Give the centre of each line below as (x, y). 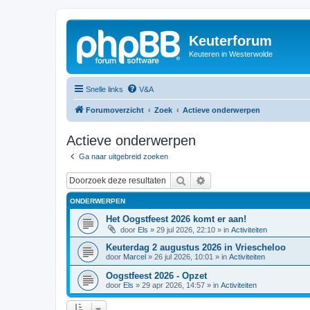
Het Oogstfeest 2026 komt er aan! (176, 219)
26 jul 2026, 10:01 (184, 257)
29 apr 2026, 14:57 (173, 285)
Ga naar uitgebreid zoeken (124, 156)
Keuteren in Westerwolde (231, 54)
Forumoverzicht (115, 110)
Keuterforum (230, 41)
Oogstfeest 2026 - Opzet (156, 276)
